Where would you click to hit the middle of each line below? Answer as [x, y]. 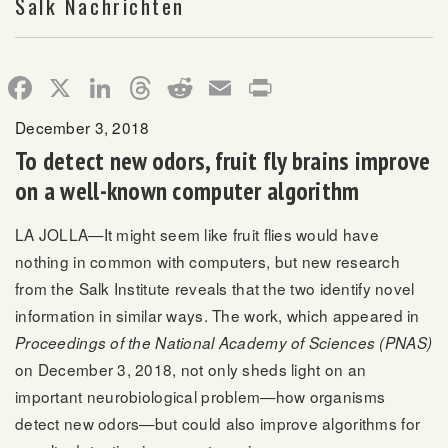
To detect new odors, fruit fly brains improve [223, 160]
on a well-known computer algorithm [187, 190]
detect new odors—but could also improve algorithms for [218, 423]
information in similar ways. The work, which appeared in [217, 315]
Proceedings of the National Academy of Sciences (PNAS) [224, 343]
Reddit [243, 88]
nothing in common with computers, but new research [207, 261]
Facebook [108, 88]
